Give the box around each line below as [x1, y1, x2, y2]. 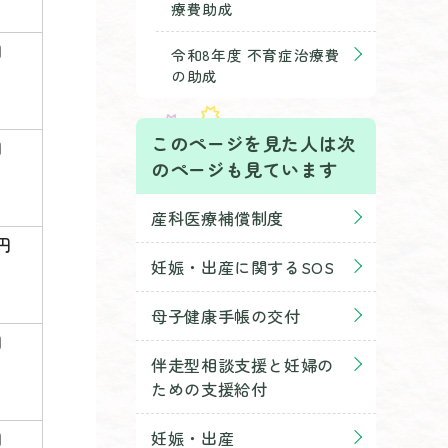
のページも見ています [151, 156, 338, 182]
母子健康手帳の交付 [151, 304, 301, 328]
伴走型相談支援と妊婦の [151, 353, 335, 377]
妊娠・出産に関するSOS [151, 255, 335, 279]
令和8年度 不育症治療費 [171, 44, 341, 65]
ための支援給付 [151, 377, 268, 401]
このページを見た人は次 [151, 130, 357, 156]
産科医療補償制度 [151, 206, 285, 230]
